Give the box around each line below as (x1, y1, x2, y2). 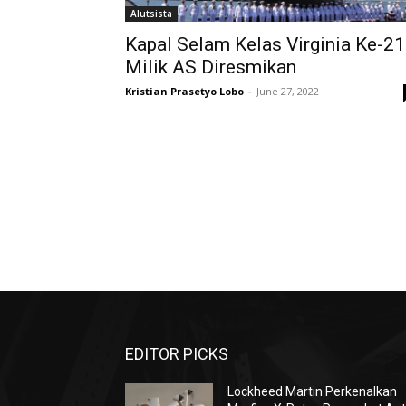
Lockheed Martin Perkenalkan (227, 384, 398, 399)
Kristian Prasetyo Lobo (125, 84, 244, 98)
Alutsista (130, 7, 172, 20)
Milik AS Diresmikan (125, 56, 296, 78)
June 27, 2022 (256, 84, 319, 98)
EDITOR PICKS (125, 344, 228, 363)
